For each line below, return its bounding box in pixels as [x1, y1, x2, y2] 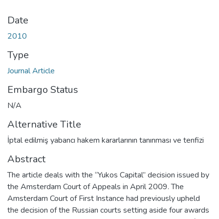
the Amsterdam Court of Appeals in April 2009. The [7, 181, 184, 192]
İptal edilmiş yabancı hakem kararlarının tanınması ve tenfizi [7, 134, 204, 146]
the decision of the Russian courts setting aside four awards [7, 204, 209, 216]
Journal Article [7, 65, 55, 76]
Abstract [7, 152, 45, 166]
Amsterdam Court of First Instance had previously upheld [7, 193, 200, 204]
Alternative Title [7, 117, 81, 131]
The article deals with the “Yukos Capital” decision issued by [7, 169, 209, 180]
